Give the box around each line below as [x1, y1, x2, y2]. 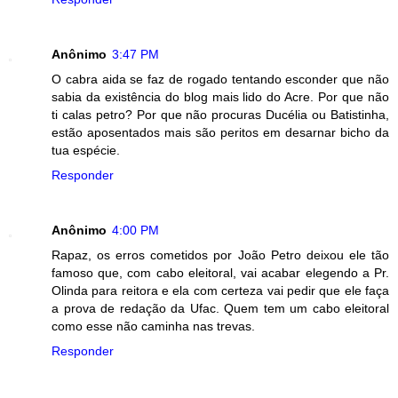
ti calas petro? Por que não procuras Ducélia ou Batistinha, [52, 107, 389, 122]
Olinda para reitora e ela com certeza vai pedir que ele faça [52, 283, 389, 298]
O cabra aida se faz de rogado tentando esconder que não [52, 71, 389, 86]
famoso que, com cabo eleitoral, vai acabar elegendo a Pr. [52, 265, 389, 280]
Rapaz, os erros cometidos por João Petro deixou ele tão [52, 247, 389, 262]
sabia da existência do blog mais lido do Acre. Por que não [52, 89, 389, 104]
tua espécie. [52, 142, 120, 157]
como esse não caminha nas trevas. [52, 318, 255, 333]
